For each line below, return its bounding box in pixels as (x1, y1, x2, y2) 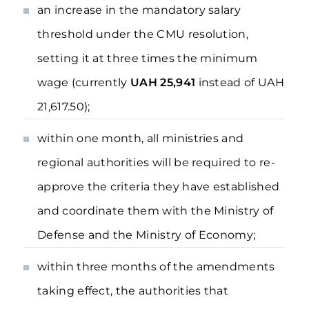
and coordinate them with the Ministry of (37, 204, 274, 217)
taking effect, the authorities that (37, 284, 229, 297)
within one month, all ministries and (37, 132, 244, 145)
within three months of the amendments (37, 260, 275, 273)
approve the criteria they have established (37, 180, 280, 193)
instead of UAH (198, 76, 284, 89)
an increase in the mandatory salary (37, 3, 241, 17)
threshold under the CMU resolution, (37, 28, 249, 41)
